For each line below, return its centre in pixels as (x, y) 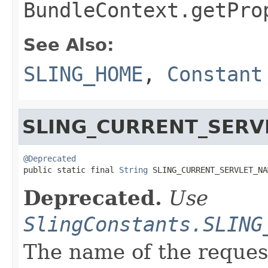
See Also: (69, 45)
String (133, 170)
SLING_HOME (83, 74)
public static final (71, 170)
